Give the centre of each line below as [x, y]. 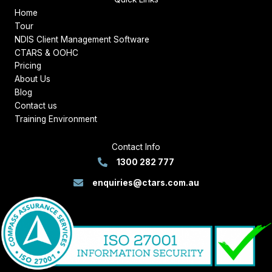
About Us [32, 79]
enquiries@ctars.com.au [145, 183]
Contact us [36, 106]
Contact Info [136, 147]
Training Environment [56, 119]
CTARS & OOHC [46, 53]
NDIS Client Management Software [82, 40]
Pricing [28, 66]
